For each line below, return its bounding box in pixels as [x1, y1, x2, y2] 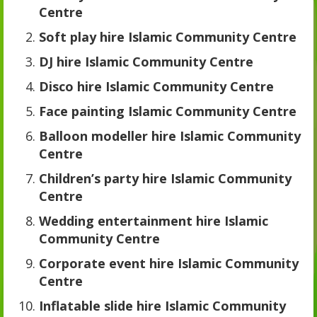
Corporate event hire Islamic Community [39, 255, 299, 272]
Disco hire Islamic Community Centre [39, 78, 274, 95]
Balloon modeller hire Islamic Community [39, 127, 301, 144]
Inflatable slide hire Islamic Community [39, 297, 286, 314]
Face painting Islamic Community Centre [39, 103, 296, 120]
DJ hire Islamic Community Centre [39, 53, 253, 70]
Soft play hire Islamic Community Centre [39, 28, 296, 45]
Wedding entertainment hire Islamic [39, 212, 268, 229]
